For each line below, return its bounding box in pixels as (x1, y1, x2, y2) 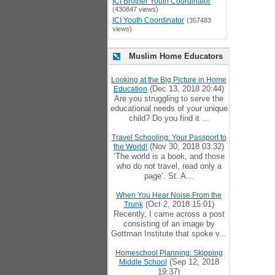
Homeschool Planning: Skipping (115, 249, 223, 257)
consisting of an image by (123, 219, 215, 228)
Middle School (118, 258, 167, 266)
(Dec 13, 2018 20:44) (147, 84, 224, 93)
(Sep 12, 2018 (166, 257, 219, 266)
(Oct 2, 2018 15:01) (142, 199, 214, 209)
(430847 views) (112, 6, 158, 13)
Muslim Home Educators (129, 52, 223, 61)
